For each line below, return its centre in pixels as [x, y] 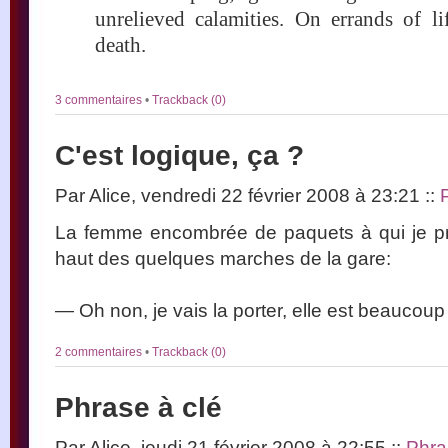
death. [120, 44]
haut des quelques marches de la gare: [223, 257]
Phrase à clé [138, 407]
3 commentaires [100, 99]
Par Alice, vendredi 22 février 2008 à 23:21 [240, 194]
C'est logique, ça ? [179, 155]
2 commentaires [100, 351]
